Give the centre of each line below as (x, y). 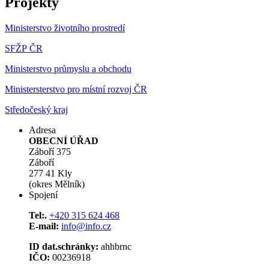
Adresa (42, 130)
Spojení (43, 195)
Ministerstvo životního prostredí (65, 28)
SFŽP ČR (24, 49)
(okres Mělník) (57, 184)
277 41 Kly (50, 174)
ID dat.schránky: (64, 247)
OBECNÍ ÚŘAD (64, 141)
